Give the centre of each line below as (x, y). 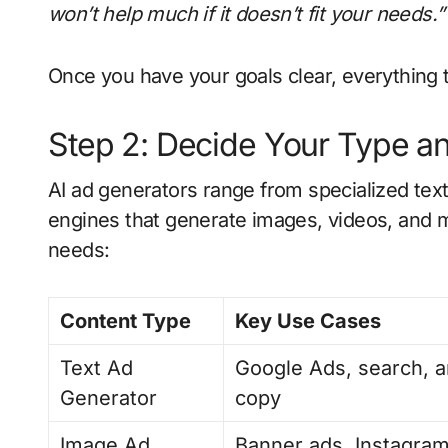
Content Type (126, 320)
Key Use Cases (308, 320)
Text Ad (97, 367)
